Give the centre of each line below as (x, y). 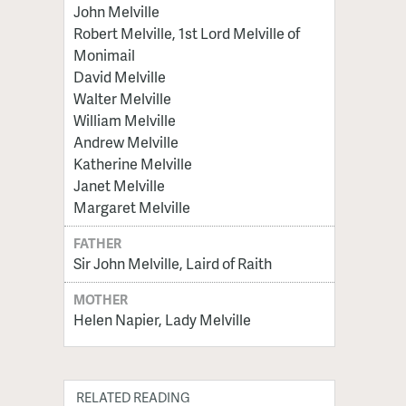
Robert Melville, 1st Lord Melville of (186, 34)
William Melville (124, 121)
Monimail (104, 55)
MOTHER (101, 300)
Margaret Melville (131, 208)
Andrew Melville (126, 142)
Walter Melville (122, 99)
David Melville (119, 77)
